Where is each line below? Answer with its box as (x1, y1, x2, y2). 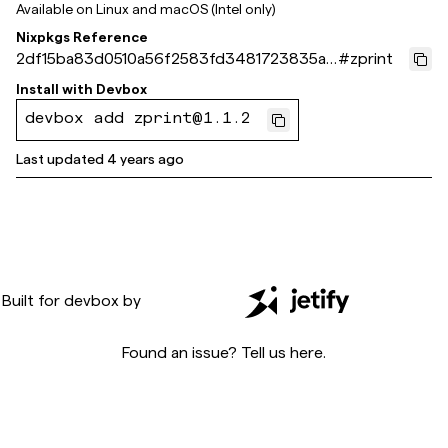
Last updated (16, 151, 104, 167)
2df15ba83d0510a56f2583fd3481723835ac (16, 50, 335, 67)
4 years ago (107, 151, 184, 167)
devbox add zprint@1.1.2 (25, 112, 251, 128)
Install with (16, 81, 93, 97)
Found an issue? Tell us (122, 344, 286, 361)
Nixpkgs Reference (16, 29, 148, 45)
